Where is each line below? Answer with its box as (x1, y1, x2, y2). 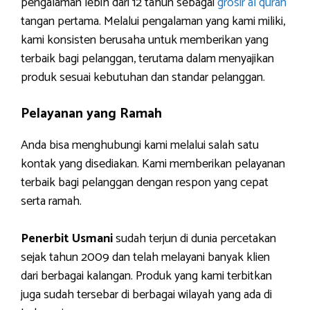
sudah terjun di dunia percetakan (113, 228, 276, 249)
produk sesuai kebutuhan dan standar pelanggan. (21, 67, 265, 88)
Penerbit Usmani (21, 228, 113, 249)
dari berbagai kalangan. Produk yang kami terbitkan (21, 266, 272, 286)
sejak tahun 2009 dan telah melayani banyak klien (21, 247, 270, 268)
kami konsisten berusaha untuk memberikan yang (21, 30, 268, 51)
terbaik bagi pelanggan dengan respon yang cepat (21, 172, 268, 193)
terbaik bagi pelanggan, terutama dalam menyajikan (21, 48, 274, 69)
